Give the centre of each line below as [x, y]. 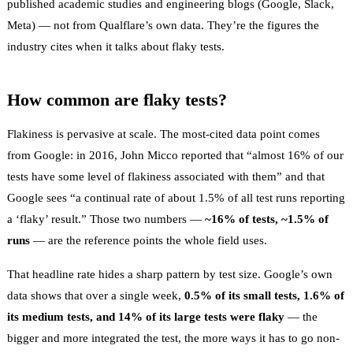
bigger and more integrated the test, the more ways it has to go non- [173, 338]
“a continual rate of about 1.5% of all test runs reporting [208, 197]
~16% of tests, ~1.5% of [267, 219]
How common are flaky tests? [117, 99]
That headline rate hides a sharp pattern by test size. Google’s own [170, 274]
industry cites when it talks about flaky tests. [116, 46]
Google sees [39, 197]
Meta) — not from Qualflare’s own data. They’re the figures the [163, 25]
